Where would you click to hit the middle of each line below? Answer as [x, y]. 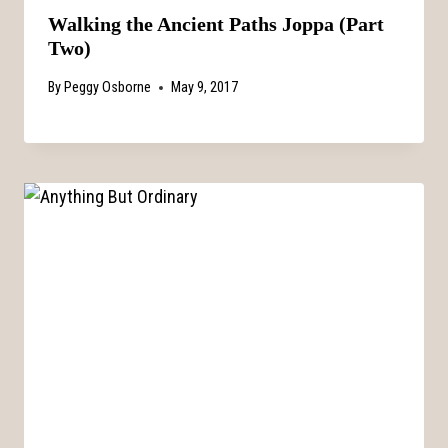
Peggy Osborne [108, 88]
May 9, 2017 [205, 88]
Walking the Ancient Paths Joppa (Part [216, 23]
